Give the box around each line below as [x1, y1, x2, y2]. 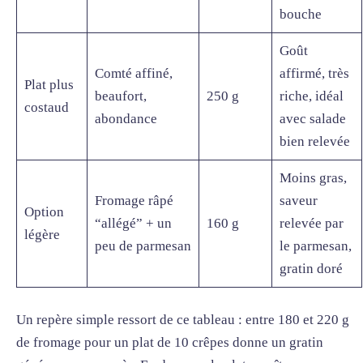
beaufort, [94, 88, 147, 105]
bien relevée [279, 134, 350, 150]
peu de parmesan [94, 238, 191, 254]
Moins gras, [279, 170, 347, 186]
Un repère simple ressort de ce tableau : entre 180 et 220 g [16, 311, 349, 327]
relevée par [279, 216, 344, 232]
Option [23, 204, 64, 220]
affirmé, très [279, 66, 349, 82]
